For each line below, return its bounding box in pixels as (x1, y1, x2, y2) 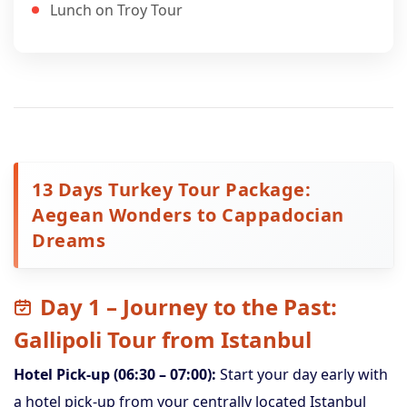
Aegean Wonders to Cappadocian (32, 203, 344, 227)
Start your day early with (216, 364, 388, 384)
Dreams (32, 228, 105, 253)
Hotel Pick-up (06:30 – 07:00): (14, 364, 216, 384)
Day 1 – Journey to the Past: (40, 292, 337, 322)
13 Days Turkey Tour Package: (32, 177, 311, 202)
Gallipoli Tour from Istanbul (14, 324, 312, 354)
